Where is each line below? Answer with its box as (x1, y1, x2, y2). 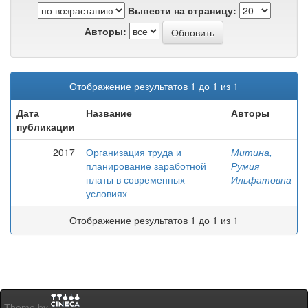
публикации (16, 120, 75, 133)
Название (86, 106, 132, 120)
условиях (86, 186, 127, 200)
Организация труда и (86, 145, 181, 159)
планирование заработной (86, 159, 206, 173)
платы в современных (86, 173, 185, 186)
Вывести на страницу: (127, 3, 236, 17)
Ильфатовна (231, 173, 291, 186)
